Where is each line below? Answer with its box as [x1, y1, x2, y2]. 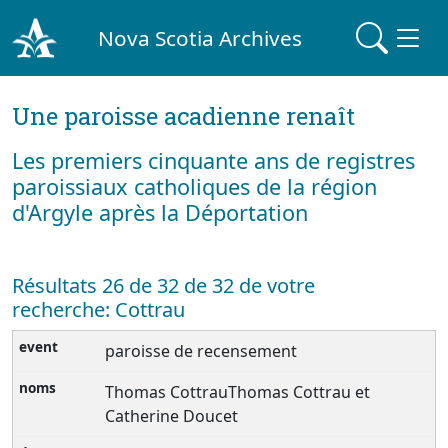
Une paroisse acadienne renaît [12, 100, 355, 132]
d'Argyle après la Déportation [12, 198, 308, 227]
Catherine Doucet [105, 405, 239, 427]
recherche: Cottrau [12, 296, 185, 323]
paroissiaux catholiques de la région [12, 172, 377, 201]
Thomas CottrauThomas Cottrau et [105, 381, 371, 403]
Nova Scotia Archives [98, 23, 303, 52]
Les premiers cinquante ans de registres [12, 146, 415, 175]
